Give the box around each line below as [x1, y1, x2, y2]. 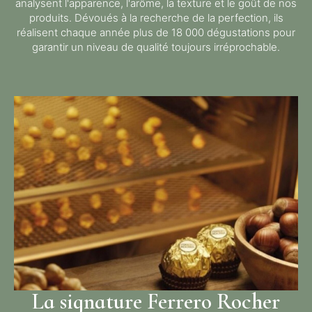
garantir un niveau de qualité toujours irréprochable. [32, 40, 280, 54]
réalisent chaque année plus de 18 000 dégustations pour [17, 25, 295, 39]
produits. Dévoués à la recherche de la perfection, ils [29, 10, 283, 24]
